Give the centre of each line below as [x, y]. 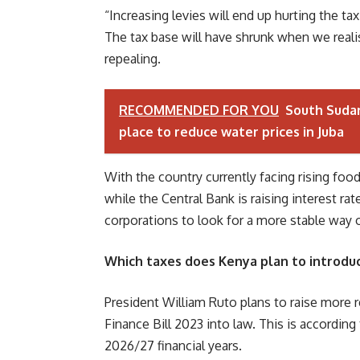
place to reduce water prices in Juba [231, 132]
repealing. [133, 59]
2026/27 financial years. [173, 346]
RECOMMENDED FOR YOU [199, 110]
